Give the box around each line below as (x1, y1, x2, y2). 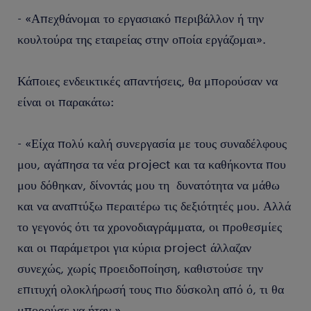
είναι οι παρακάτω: (17, 94, 114, 109)
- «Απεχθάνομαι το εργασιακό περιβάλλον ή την (17, 10, 264, 26)
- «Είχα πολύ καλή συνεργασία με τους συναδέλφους (17, 135, 287, 151)
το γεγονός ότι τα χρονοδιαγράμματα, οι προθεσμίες (17, 219, 282, 234)
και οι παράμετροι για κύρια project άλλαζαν (17, 239, 251, 255)
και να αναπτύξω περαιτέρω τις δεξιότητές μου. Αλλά (17, 198, 291, 213)
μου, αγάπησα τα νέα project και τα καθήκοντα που (17, 156, 286, 171)
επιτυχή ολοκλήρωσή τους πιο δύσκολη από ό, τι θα (17, 281, 284, 296)
